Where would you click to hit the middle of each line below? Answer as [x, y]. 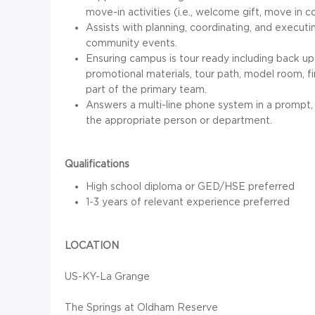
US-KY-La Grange [107, 276]
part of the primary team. [146, 89]
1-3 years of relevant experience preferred [188, 202]
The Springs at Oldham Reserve [141, 307]
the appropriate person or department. [179, 120]
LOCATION [92, 245]
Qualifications [97, 164]
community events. [131, 43]
